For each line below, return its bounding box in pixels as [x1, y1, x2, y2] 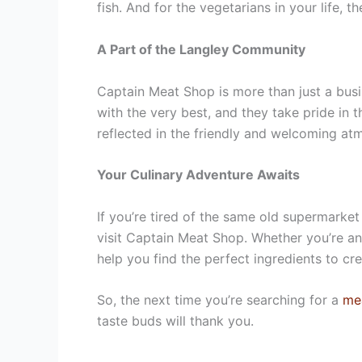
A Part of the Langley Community [97, 40, 305, 57]
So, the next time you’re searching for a [97, 292, 343, 309]
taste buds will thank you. [97, 313, 254, 330]
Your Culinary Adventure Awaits [97, 166, 300, 183]
